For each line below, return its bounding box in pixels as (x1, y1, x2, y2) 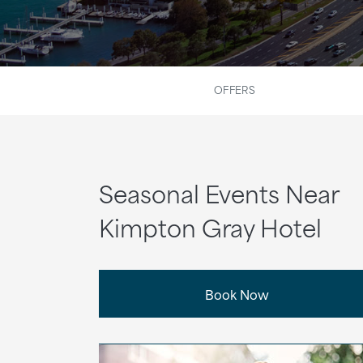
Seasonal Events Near (99, 174, 339, 211)
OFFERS (214, 81, 255, 97)
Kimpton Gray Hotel (99, 208, 322, 246)
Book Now (204, 284, 269, 304)
